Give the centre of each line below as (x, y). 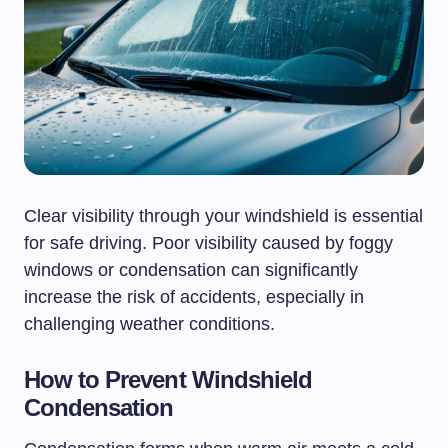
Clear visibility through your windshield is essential (223, 215)
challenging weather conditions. (149, 323)
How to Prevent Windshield (168, 379)
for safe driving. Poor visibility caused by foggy (208, 242)
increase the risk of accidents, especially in (194, 296)
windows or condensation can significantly (191, 269)
